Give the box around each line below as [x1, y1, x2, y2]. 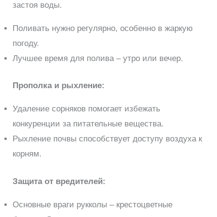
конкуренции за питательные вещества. [13, 119, 164, 129]
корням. [13, 149, 42, 159]
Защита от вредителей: [13, 176, 106, 186]
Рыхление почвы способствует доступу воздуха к [13, 134, 202, 144]
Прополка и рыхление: [13, 81, 105, 91]
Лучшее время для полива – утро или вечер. [13, 53, 184, 63]
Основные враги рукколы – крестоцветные [13, 200, 173, 209]
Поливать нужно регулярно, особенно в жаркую [13, 23, 193, 33]
